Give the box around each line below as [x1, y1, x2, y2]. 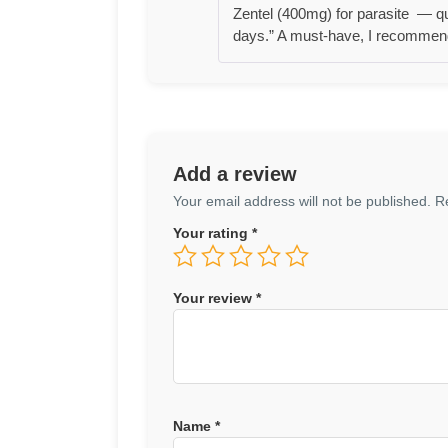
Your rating [173, 224, 252, 241]
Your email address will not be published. [173, 192, 431, 209]
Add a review [173, 162, 297, 185]
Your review [173, 289, 256, 306]
